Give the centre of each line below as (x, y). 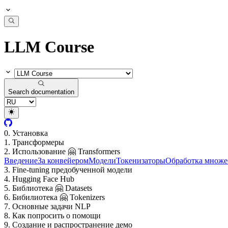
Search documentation (41, 92)
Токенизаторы (141, 160)
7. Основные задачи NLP (47, 206)
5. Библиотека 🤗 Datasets (48, 188)
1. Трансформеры (34, 142)
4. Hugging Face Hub (39, 179)
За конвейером (63, 160)
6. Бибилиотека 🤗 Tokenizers (54, 197)
